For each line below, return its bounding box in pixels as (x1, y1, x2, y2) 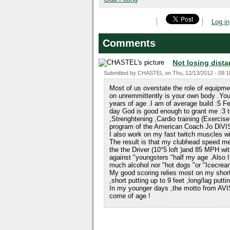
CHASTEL (138, 70, 163, 76)
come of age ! (109, 192, 150, 200)
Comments (103, 37, 156, 49)
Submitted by (104, 70, 138, 76)
